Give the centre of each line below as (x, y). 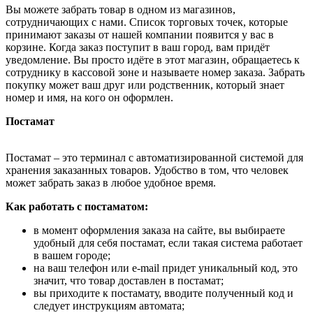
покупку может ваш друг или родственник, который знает (145, 85)
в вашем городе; (72, 255)
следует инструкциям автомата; (109, 306)
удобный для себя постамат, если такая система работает (168, 243)
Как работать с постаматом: (77, 206)
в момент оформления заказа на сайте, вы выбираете (159, 230)
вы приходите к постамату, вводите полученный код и (163, 293)
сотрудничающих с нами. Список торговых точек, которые (147, 22)
